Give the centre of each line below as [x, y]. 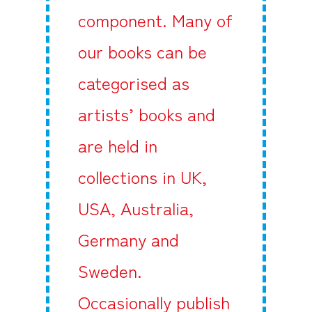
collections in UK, [142, 177]
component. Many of [155, 20]
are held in [117, 145]
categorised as [133, 83]
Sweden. [110, 271]
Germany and [128, 239]
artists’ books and [146, 114]
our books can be [142, 51]
